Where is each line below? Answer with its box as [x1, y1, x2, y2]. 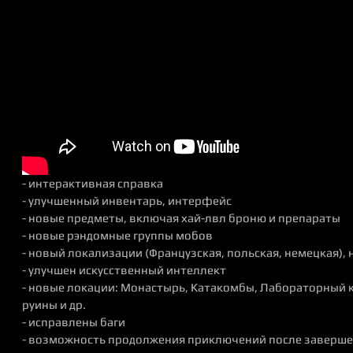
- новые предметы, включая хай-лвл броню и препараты [22, 211, 340, 225]
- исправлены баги [22, 315, 125, 329]
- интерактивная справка [22, 176, 163, 190]
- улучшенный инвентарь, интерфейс [22, 194, 232, 207]
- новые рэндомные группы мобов [22, 229, 213, 242]
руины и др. [22, 298, 86, 311]
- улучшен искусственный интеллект [22, 263, 226, 277]
